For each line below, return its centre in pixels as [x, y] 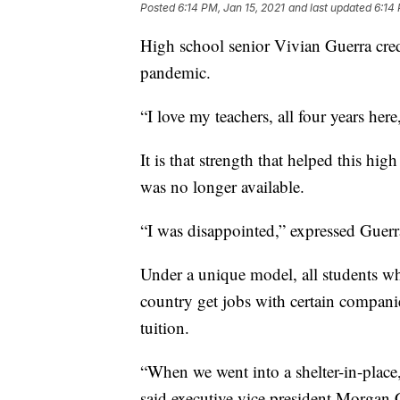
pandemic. [175, 72]
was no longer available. [222, 187]
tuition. [165, 328]
